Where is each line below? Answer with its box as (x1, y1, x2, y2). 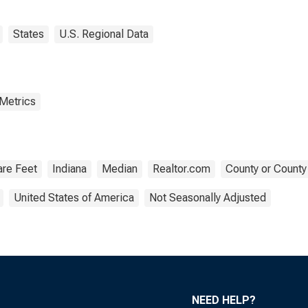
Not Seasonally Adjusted (149, 191, 266, 204)
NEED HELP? (192, 294, 256, 307)
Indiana (52, 162, 87, 175)
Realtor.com (153, 162, 210, 175)
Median (102, 162, 137, 175)
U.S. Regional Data (59, 27, 148, 41)
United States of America (14, 191, 134, 204)
